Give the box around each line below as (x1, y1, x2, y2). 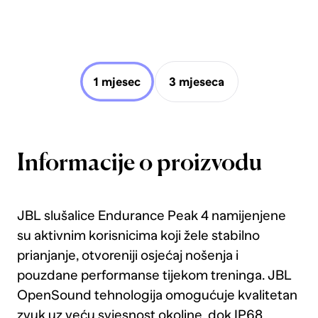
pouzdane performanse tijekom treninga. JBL (16, 267, 292, 283)
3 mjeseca (169, 75, 225, 89)
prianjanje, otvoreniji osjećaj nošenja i (16, 247, 238, 263)
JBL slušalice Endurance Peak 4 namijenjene (16, 207, 286, 223)
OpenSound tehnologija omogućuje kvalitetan (16, 287, 297, 302)
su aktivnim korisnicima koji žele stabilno (16, 227, 260, 243)
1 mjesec (93, 75, 141, 89)
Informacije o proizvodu (16, 152, 262, 177)
